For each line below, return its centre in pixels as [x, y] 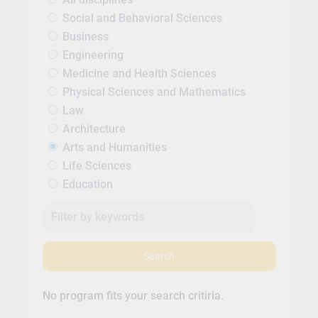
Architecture [94, 129]
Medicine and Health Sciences [139, 74]
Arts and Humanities [114, 148]
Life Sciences [97, 166]
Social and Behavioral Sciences [142, 18]
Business [85, 37]
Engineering [93, 55]
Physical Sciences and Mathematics [154, 92]
